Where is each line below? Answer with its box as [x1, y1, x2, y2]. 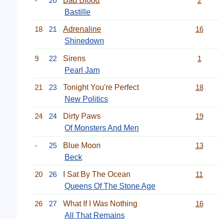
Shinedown [65, 37, 104, 45]
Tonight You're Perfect [63, 83, 139, 91]
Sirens [63, 54, 86, 63]
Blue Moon [63, 141, 101, 150]
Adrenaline [63, 25, 101, 34]
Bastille [65, 7, 90, 16]
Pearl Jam [65, 66, 100, 74]
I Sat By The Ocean [63, 170, 131, 179]
